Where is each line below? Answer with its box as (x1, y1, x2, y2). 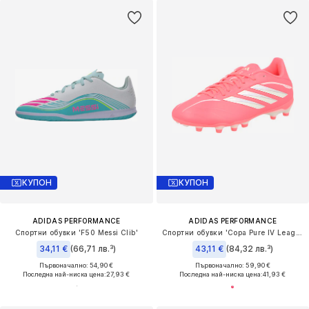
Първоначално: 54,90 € (39, 261, 114, 269)
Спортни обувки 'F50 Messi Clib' (14, 228, 138, 237)
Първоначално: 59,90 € (195, 261, 270, 269)
